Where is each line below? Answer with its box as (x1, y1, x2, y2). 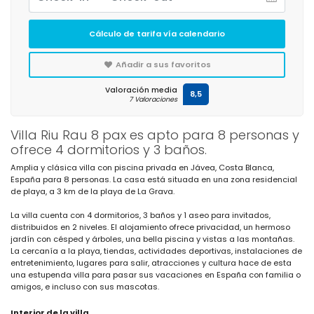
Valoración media (105, 85, 177, 95)
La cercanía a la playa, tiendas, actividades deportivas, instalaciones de (11, 245, 302, 257)
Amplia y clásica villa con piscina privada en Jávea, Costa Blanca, (11, 162, 274, 173)
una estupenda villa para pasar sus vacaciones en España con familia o (11, 269, 301, 280)
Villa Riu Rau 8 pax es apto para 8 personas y (11, 126, 299, 144)
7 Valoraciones (129, 95, 177, 104)
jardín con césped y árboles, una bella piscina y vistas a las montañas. (11, 233, 294, 245)
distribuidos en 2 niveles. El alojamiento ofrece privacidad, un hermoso (11, 221, 290, 233)
